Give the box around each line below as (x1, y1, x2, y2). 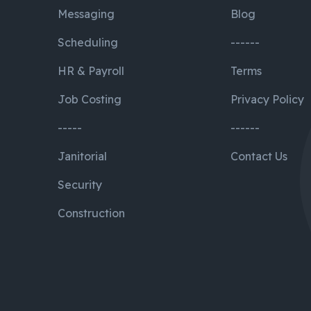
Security (58, 178, 103, 192)
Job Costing (58, 92, 122, 106)
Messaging (58, 7, 115, 21)
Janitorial (58, 149, 108, 163)
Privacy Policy (230, 92, 305, 106)
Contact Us (230, 149, 288, 163)
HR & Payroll (58, 64, 125, 78)
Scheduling (58, 35, 119, 49)
